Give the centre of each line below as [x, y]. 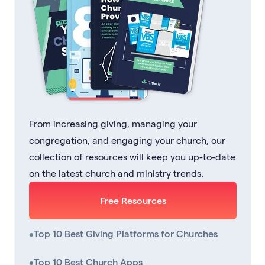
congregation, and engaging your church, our [127, 140]
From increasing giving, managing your [113, 124]
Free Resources [133, 201]
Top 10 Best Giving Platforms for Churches [126, 234]
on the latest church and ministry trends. [116, 173]
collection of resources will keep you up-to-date [132, 157]
